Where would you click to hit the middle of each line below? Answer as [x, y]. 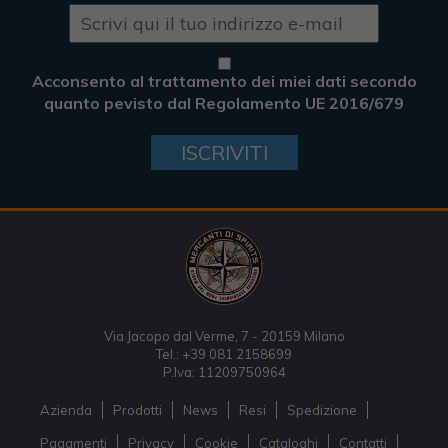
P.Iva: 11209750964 [224, 371]
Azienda [66, 409]
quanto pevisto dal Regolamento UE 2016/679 [224, 103]
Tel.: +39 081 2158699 [224, 353]
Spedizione [322, 409]
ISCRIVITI [224, 153]
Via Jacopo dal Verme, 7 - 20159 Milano [224, 335]
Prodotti [137, 409]
